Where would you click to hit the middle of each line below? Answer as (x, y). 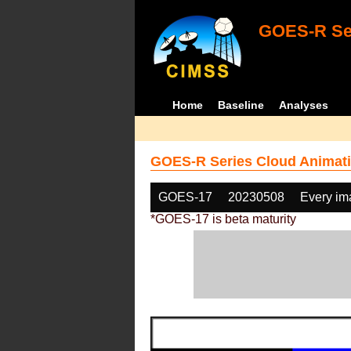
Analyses (304, 105)
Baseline (241, 105)
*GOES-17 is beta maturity (223, 219)
